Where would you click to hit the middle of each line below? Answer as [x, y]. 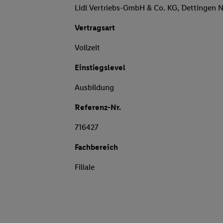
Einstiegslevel [100, 68]
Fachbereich [96, 147]
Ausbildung [94, 88]
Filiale [85, 167]
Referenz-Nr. [98, 108]
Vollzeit [87, 48]
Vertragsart [95, 28]
